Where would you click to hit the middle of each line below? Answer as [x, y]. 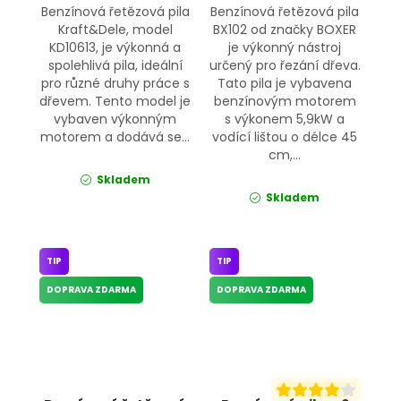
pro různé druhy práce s [115, 83]
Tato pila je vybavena [285, 83]
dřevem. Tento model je [115, 101]
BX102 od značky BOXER [285, 29]
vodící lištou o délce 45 [285, 137]
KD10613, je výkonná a [115, 47]
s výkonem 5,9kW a [285, 119]
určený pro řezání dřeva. [285, 65]
